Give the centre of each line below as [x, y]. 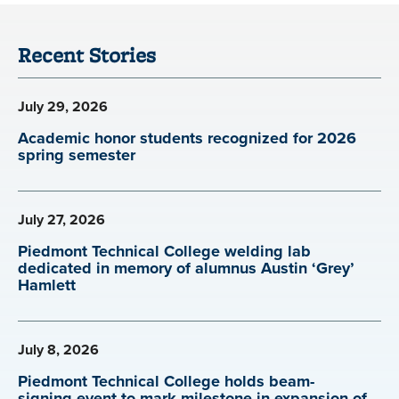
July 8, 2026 [58, 349]
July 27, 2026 [61, 219]
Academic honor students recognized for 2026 [187, 138]
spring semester [77, 155]
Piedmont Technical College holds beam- [166, 381]
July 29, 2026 [63, 106]
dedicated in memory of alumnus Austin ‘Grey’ [186, 268]
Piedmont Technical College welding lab [164, 251]
